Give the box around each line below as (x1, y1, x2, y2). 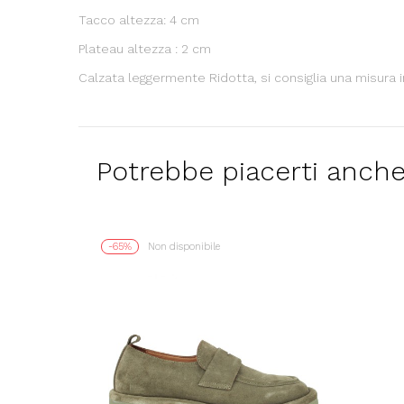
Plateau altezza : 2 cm (78, 41, 211, 56)
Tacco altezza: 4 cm (78, 12, 199, 27)
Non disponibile (148, 240, 220, 252)
